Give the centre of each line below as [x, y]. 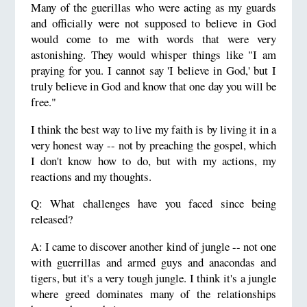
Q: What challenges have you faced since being [153, 204]
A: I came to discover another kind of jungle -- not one [153, 247]
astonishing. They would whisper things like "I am [153, 54]
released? [51, 219]
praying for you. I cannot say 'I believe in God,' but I [153, 70]
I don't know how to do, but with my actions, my [153, 160]
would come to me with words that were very [153, 38]
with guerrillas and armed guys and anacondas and [153, 262]
